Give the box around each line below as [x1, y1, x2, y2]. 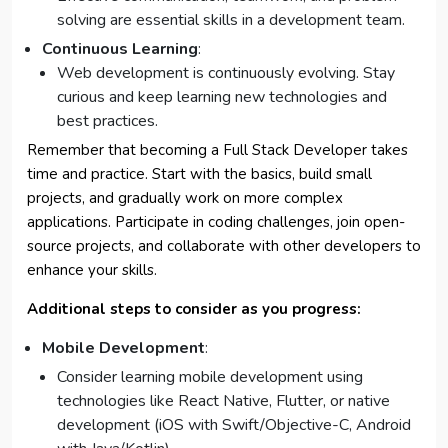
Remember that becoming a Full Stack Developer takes [27, 140, 408, 161]
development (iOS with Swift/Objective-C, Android [57, 414, 411, 437]
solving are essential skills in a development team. [57, 9, 405, 32]
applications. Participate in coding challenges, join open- [27, 212, 405, 233]
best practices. [57, 110, 158, 133]
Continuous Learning [42, 38, 198, 61]
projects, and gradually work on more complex [27, 188, 343, 209]
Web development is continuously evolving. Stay [57, 62, 395, 85]
